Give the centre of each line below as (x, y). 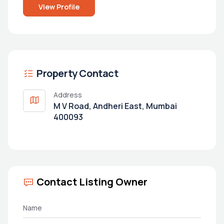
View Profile (59, 6)
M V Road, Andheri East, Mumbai (115, 106)
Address (68, 95)
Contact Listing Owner (92, 182)
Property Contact (77, 73)
